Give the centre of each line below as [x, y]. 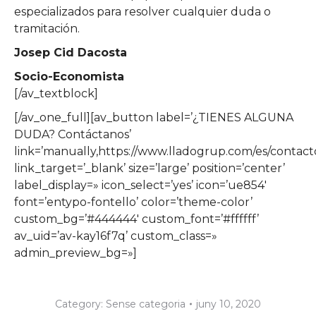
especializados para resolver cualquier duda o [142, 11]
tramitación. [47, 28]
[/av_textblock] [56, 93]
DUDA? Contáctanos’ [73, 134]
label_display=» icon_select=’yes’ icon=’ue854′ [140, 185]
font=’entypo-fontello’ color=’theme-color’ [133, 202]
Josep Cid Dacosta [71, 52]
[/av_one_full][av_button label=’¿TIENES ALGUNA [154, 117]
